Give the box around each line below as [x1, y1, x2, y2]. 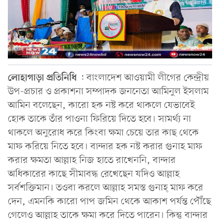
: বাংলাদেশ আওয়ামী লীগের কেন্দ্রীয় [77, 71, 209, 84]
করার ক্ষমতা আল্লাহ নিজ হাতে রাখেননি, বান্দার [8, 154, 176, 167]
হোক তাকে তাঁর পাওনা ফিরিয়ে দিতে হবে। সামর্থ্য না [8, 112, 191, 126]
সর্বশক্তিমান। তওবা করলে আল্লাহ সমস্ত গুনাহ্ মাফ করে [8, 181, 203, 194]
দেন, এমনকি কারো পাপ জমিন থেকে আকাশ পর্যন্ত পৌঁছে [8, 195, 211, 208]
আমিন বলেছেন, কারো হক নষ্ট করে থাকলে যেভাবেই [8, 99, 195, 112]
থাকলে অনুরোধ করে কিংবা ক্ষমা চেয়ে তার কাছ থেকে [8, 126, 199, 139]
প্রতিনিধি [47, 71, 77, 84]
